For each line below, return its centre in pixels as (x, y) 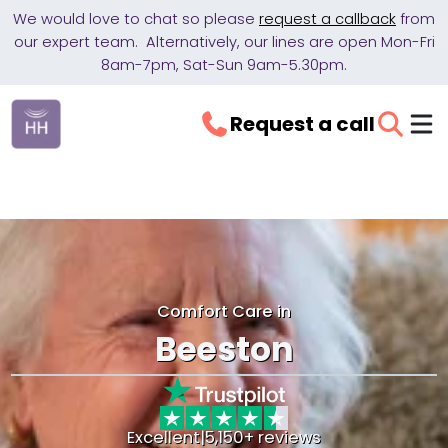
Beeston (224, 349)
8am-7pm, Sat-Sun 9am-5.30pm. (224, 65)
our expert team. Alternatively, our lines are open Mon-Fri (224, 42)
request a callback (327, 19)
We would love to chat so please (136, 19)
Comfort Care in (224, 311)
